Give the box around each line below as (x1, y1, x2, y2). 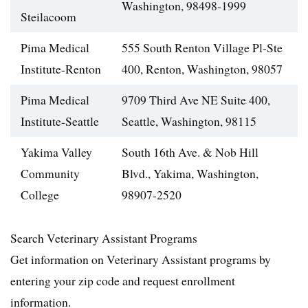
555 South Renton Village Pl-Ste (122, 39, 283, 56)
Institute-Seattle (21, 113, 99, 130)
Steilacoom (21, 8, 76, 25)
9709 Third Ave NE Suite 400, (122, 91, 270, 109)
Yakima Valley (21, 144, 92, 161)
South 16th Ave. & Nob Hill (122, 144, 258, 161)
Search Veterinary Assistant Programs (10, 230, 197, 247)
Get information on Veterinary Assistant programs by (10, 251, 271, 268)
